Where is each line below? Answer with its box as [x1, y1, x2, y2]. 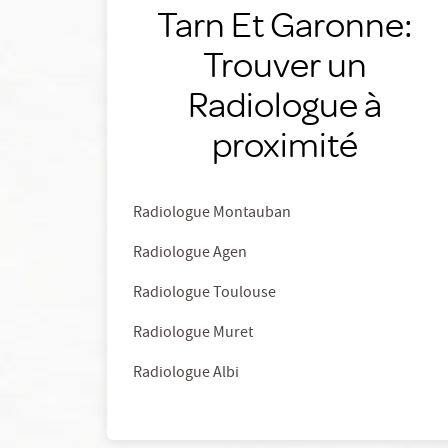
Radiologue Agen [133, 242, 247, 266]
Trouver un [202, 41, 367, 86]
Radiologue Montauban [133, 202, 291, 226]
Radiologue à [187, 81, 382, 126]
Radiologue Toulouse [133, 282, 276, 306]
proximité [211, 121, 358, 166]
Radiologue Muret [133, 322, 253, 346]
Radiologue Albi [133, 362, 239, 386]
